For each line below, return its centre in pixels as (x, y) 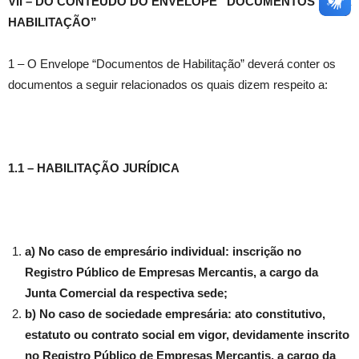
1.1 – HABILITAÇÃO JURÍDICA (94, 168)
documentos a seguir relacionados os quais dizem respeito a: (168, 85)
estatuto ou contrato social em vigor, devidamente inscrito (187, 335)
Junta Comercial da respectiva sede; (126, 293)
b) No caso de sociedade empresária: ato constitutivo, (175, 314)
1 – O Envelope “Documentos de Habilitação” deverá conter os (172, 64)
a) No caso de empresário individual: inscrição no (163, 252)
